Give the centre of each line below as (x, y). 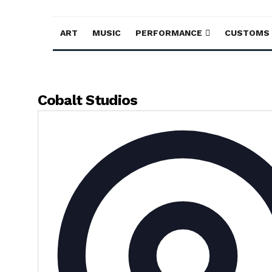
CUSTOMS (247, 33)
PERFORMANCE (169, 33)
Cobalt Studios (87, 100)
